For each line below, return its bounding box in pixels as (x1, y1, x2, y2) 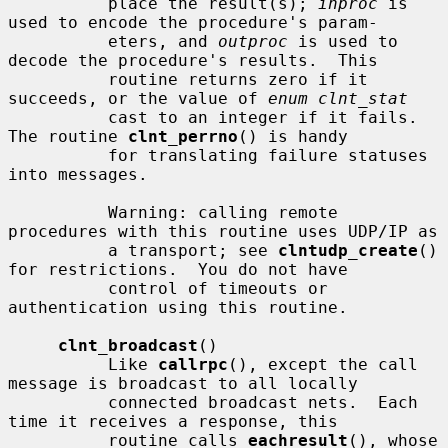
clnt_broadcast (58, 335, 198, 355)
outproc (218, 31, 288, 51)
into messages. (8, 164, 148, 184)
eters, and (108, 31, 218, 51)
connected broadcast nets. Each (8, 392, 108, 412)
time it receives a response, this (8, 411, 338, 431)
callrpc (158, 354, 228, 374)
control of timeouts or (8, 278, 108, 298)
